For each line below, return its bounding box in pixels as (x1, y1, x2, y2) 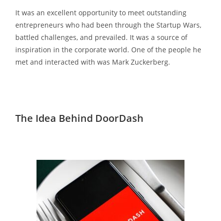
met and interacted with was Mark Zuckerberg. (15, 57, 171, 67)
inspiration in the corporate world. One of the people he (15, 44, 202, 54)
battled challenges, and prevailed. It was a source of (15, 32, 188, 42)
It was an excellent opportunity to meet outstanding (15, 7, 187, 17)
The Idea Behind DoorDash (15, 111, 144, 125)
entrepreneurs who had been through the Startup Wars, (15, 20, 202, 30)
